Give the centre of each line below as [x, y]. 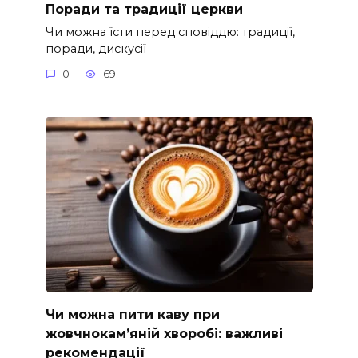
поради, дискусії [95, 48]
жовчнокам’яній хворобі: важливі [164, 334]
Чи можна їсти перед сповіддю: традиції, [170, 32]
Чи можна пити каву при [132, 315]
